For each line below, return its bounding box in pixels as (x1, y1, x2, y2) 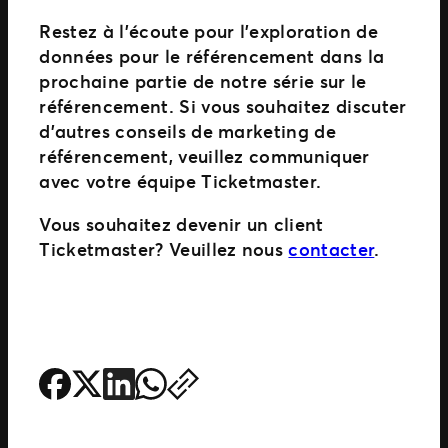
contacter (288, 236, 375, 261)
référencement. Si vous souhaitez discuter (39, 93, 407, 118)
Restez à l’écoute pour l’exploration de (39, 18, 378, 43)
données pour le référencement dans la (39, 43, 385, 68)
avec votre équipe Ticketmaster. (39, 168, 322, 193)
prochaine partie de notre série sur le (39, 68, 367, 93)
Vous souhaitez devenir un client (39, 211, 324, 236)
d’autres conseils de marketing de (39, 118, 337, 143)
